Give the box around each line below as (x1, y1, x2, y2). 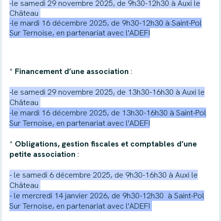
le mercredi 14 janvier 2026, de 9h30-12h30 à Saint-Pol (11, 190, 204, 201)
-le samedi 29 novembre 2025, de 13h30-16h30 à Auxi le (9, 87, 205, 97)
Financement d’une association (14, 66, 131, 76)
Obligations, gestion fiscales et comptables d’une (14, 139, 197, 149)
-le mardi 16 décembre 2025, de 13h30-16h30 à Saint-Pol (9, 108, 206, 118)
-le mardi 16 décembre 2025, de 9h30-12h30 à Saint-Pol (9, 18, 202, 28)
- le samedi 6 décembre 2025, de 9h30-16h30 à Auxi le (9, 170, 198, 180)
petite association (9, 149, 75, 159)
